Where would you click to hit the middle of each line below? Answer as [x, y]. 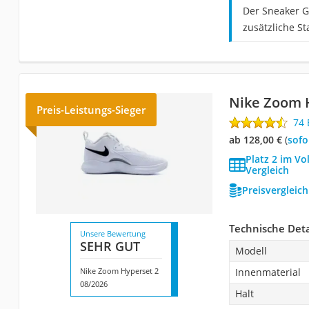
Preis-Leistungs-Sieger [91, 109]
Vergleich [267, 170]
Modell [251, 250]
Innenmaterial [268, 272]
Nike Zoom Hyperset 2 [119, 270]
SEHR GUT [110, 246]
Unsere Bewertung [112, 233]
